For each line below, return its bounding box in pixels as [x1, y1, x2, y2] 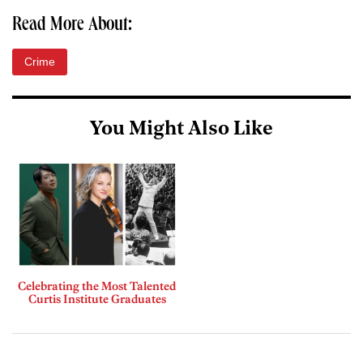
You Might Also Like [90, 120, 273, 140]
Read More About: [12, 16, 132, 36]
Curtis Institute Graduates [28, 291, 166, 306]
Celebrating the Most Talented [18, 278, 176, 293]
